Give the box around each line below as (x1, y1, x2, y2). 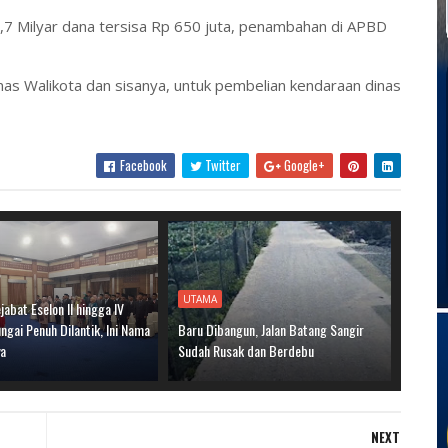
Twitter (201, 155, 241, 175)
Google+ (280, 155, 325, 175)
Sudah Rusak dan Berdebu (178, 340, 315, 361)
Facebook (116, 155, 167, 175)
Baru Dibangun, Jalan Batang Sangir (178, 319, 365, 340)
